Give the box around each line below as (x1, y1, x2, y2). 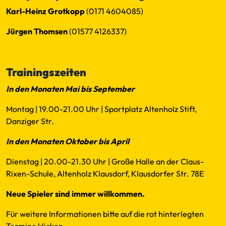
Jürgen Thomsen (6, 26, 69, 37)
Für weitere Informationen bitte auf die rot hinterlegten (6, 209, 204, 219)
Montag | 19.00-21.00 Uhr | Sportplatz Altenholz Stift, (6, 104, 197, 115)
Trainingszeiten (6, 65, 86, 80)
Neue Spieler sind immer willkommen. (6, 189, 145, 199)
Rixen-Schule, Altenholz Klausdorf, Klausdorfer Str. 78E (6, 168, 204, 179)
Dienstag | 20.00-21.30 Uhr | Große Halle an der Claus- (6, 156, 204, 167)
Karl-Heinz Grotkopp (6, 6, 85, 17)
